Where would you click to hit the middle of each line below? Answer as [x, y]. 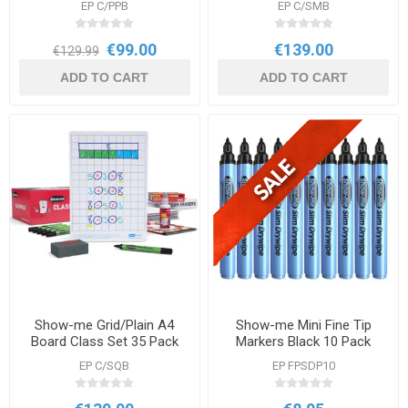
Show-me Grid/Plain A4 [105, 326]
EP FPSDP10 [303, 366]
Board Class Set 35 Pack [104, 342]
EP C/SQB [105, 366]
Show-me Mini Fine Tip [303, 326]
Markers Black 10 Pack [304, 342]
